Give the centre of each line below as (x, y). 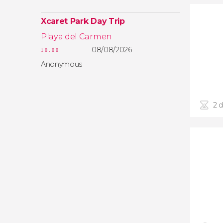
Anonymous (62, 64)
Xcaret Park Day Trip (83, 21)
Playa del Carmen (76, 37)
